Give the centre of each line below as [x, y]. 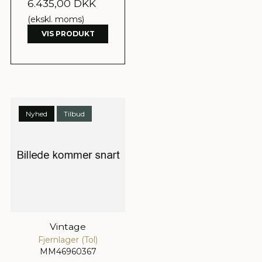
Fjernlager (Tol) [68, 239]
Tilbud [74, 113]
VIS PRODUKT [68, 33]
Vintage [68, 226]
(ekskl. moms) [56, 19]
